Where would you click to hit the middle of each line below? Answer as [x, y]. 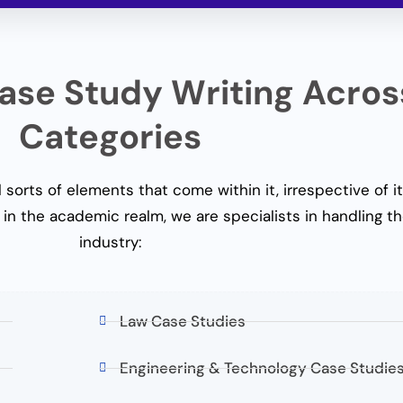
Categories [110, 136]
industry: [110, 242]
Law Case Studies [182, 321]
